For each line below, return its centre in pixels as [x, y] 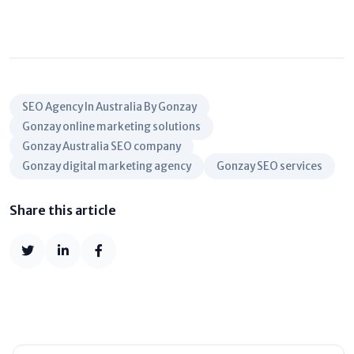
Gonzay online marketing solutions [111, 127]
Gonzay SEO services [269, 167]
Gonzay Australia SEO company [102, 147]
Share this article [63, 211]
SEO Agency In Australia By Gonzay [109, 107]
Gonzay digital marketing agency [107, 167]
